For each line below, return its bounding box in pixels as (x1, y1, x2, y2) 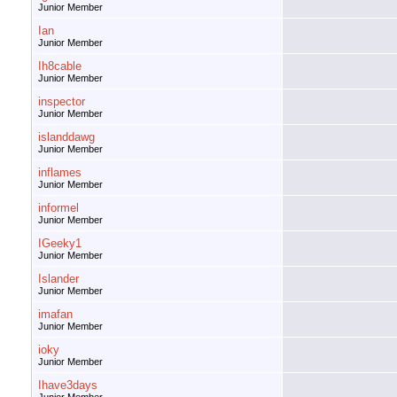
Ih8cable (38, 59, 82, 74)
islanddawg (38, 130, 95, 144)
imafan (38, 307, 73, 322)
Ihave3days (38, 378, 97, 393)
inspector (38, 95, 85, 109)
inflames (38, 166, 82, 180)
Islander (38, 272, 79, 286)
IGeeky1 (38, 237, 82, 251)
